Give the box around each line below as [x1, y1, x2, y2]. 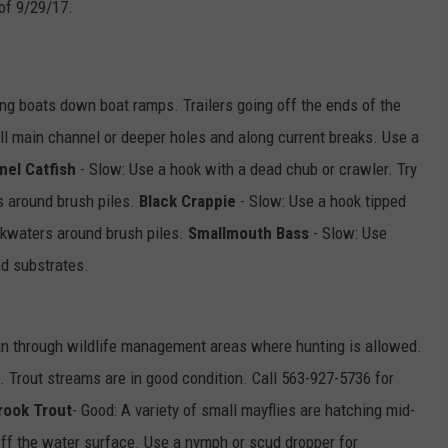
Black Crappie [139, 191, 240, 212]
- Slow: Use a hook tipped [240, 191, 406, 212]
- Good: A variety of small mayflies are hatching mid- [72, 400, 415, 421]
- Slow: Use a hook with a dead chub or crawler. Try [76, 159, 417, 180]
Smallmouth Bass [188, 223, 309, 244]
